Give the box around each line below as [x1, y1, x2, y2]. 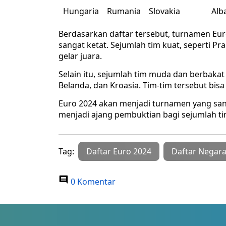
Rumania [107, 6, 141, 17]
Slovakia [149, 6, 180, 17]
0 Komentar [69, 176, 116, 188]
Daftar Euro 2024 [86, 146, 151, 157]
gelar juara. [59, 50, 102, 62]
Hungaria [63, 6, 99, 17]
